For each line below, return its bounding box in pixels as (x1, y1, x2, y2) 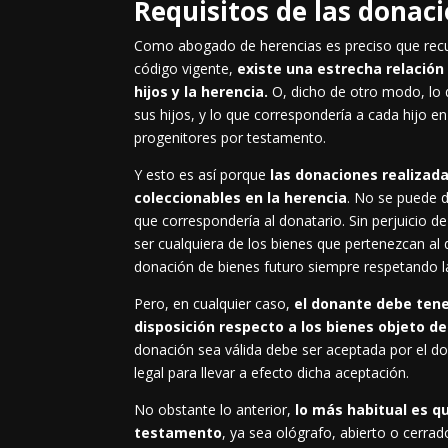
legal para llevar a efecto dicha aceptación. (134, 363, 410, 383)
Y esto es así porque (134, 165, 271, 185)
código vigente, (134, 59, 238, 79)
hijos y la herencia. (134, 82, 273, 102)
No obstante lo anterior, (134, 400, 296, 420)
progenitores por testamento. (134, 128, 327, 148)
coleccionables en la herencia (134, 188, 348, 208)
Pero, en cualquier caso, (134, 294, 295, 314)
